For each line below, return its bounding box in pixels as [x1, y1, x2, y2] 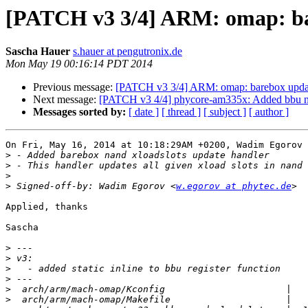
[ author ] [249, 106, 289, 118]
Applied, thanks [5, 201, 88, 212]
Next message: [33, 93, 99, 106]
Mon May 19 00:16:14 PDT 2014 [5, 58, 153, 70]
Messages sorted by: [33, 106, 126, 118]
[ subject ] [203, 106, 246, 118]
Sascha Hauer [5, 45, 70, 58]
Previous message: [33, 81, 115, 93]
